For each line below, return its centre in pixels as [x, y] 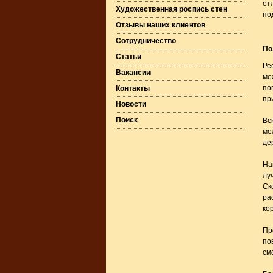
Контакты [133, 88]
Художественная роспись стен [171, 9]
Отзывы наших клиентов [160, 25]
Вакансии [133, 73]
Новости [131, 104]
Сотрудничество [146, 41]
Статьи [128, 57]
